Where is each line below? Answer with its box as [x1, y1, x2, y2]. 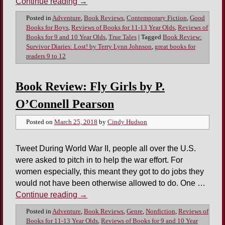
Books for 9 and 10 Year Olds [26, 33, 105, 41]
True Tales [108, 33, 137, 41]
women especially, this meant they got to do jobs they [16, 167, 204, 176]
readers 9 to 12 [26, 52, 66, 60]
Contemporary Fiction [127, 14, 187, 22]
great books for [155, 43, 195, 50]
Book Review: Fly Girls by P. [16, 79, 165, 93]
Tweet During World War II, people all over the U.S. [16, 144, 196, 153]
